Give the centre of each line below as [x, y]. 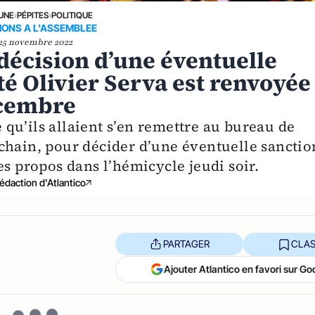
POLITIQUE [72, 15]
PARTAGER [186, 244]
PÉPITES [32, 15]
